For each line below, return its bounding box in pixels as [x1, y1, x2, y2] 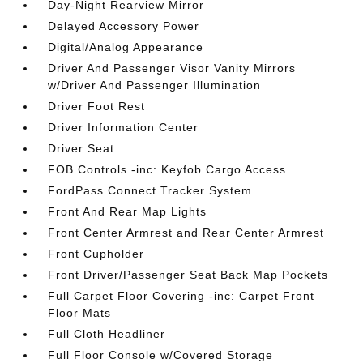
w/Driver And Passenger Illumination [48, 78, 262, 92]
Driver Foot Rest [48, 99, 146, 113]
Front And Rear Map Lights [48, 204, 207, 218]
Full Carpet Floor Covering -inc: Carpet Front [48, 288, 315, 302]
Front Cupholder [48, 246, 145, 260]
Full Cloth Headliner [48, 327, 166, 340]
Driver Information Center [48, 120, 199, 134]
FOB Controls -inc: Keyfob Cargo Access [48, 162, 287, 176]
